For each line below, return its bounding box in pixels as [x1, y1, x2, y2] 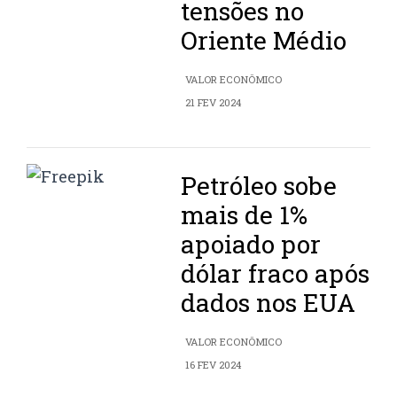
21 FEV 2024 [185, 96, 242, 110]
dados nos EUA [181, 286, 356, 320]
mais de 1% [181, 198, 308, 232]
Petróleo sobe [181, 169, 338, 203]
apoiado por [181, 228, 322, 261]
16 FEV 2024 [185, 358, 242, 372]
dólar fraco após [181, 257, 370, 291]
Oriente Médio [181, 24, 347, 58]
